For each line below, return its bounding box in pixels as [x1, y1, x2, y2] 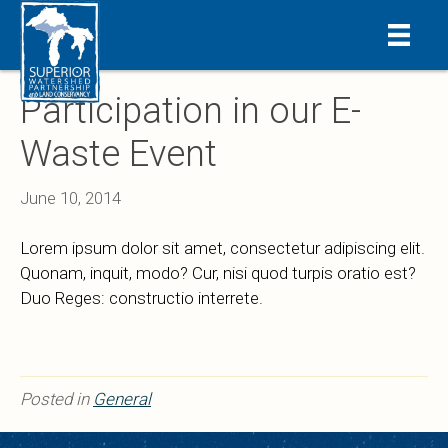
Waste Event [20, 133, 217, 176]
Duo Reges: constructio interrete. [20, 288, 263, 309]
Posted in [20, 389, 93, 410]
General [93, 389, 151, 410]
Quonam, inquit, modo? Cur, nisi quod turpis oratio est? [20, 263, 416, 284]
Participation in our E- [20, 90, 361, 133]
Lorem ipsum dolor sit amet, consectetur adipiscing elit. [20, 238, 425, 259]
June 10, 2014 [20, 188, 121, 209]
